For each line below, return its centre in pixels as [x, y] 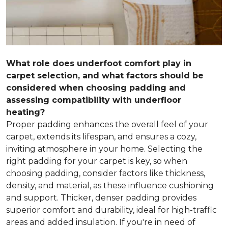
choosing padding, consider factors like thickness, [106, 173]
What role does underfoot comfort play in [99, 63]
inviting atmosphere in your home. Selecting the [104, 149]
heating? [25, 112]
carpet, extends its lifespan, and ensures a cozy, [101, 136]
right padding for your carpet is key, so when [97, 161]
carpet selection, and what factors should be [105, 75]
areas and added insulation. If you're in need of [101, 222]
